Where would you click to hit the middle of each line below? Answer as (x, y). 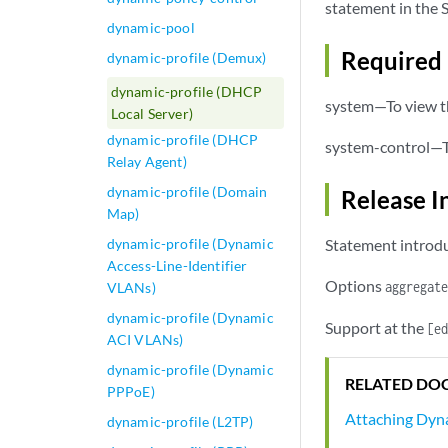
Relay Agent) (146, 161)
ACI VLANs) (145, 339)
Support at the (376, 328)
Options (355, 286)
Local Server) (151, 113)
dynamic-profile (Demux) (186, 57)
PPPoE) (130, 391)
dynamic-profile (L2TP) (180, 421)
